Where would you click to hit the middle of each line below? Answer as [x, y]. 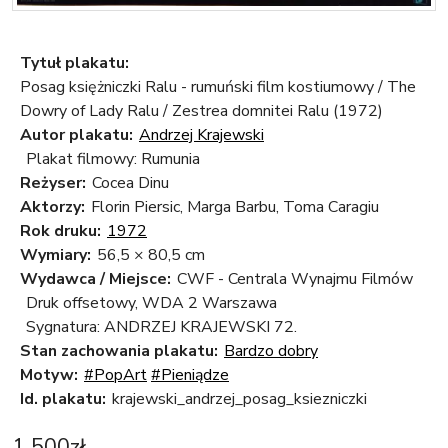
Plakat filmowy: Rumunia [113, 159]
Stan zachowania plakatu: [119, 351]
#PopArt [115, 375]
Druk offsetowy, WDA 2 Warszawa [151, 303]
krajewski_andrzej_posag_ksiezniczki [239, 399]
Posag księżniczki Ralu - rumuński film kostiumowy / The [218, 87]
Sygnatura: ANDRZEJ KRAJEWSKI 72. [161, 327]
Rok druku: [60, 231]
